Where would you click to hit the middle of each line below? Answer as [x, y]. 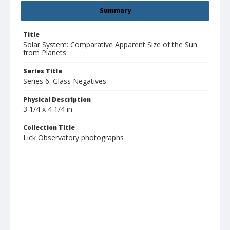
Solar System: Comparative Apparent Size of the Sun [110, 45]
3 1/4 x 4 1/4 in [48, 109]
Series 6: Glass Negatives [65, 81]
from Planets [45, 53]
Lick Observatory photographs [73, 138]
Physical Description [57, 100]
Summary [115, 11]
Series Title [43, 71]
